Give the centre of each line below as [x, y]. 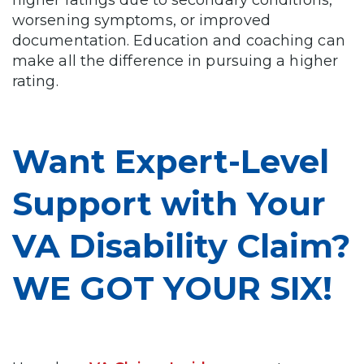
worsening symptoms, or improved [141, 20]
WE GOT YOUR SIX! [172, 288]
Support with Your [169, 204]
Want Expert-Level [171, 161]
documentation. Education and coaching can [179, 41]
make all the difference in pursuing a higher [175, 61]
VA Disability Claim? [181, 246]
